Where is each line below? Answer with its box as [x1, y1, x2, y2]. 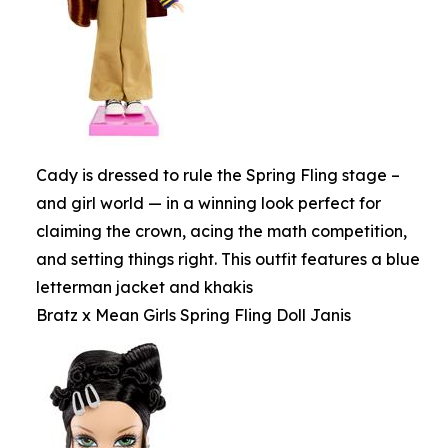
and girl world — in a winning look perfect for [36, 193, 381, 213]
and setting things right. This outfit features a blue [36, 249, 420, 269]
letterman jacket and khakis [36, 277, 253, 297]
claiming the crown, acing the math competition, [36, 221, 407, 241]
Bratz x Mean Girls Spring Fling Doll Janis [36, 305, 351, 325]
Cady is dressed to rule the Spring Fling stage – [36, 165, 400, 185]
